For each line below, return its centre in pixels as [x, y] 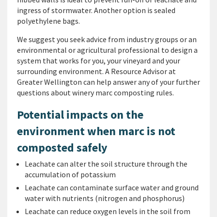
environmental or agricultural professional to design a [107, 50]
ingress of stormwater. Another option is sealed [96, 10]
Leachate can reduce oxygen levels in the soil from [108, 211]
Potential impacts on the [80, 115]
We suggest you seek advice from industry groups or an [107, 39]
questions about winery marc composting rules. [95, 93]
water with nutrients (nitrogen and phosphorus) [105, 198]
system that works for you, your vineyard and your [99, 61]
